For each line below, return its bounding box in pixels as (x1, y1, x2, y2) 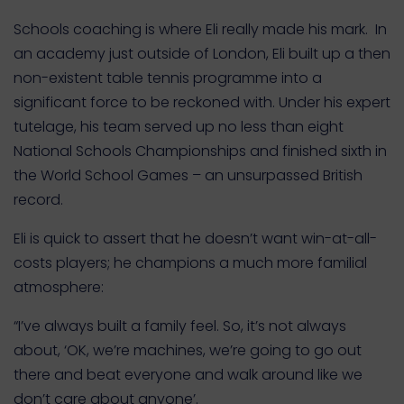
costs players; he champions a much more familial (14, 252, 367, 273)
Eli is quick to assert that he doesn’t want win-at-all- (14, 228, 377, 249)
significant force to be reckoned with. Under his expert (14, 92, 390, 113)
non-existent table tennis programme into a (14, 68, 322, 88)
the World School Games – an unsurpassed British (14, 165, 363, 186)
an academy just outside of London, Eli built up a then (14, 43, 390, 64)
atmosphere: (14, 277, 104, 298)
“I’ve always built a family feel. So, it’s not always (14, 316, 346, 336)
